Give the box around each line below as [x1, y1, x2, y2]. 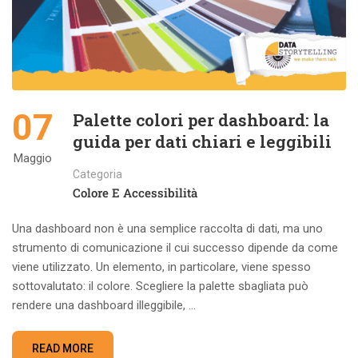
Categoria [73, 167, 122, 181]
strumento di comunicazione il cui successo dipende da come [12, 240, 338, 255]
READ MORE [32, 341, 93, 355]
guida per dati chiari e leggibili [73, 129, 332, 153]
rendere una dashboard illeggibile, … [12, 297, 196, 312]
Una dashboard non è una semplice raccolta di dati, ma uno [12, 221, 323, 236]
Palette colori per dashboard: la [73, 108, 329, 131]
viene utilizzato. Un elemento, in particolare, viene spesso [12, 259, 311, 274]
